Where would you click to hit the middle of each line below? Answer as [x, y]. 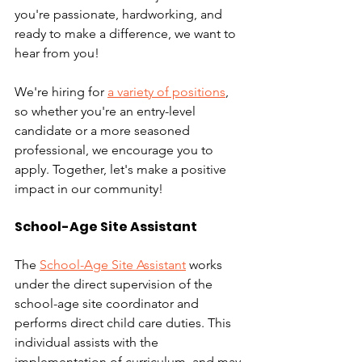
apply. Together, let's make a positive [122, 169]
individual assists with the [88, 342]
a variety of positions [166, 92]
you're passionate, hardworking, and [120, 14]
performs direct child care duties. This [124, 323]
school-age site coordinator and [108, 303]
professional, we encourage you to [116, 150]
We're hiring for [61, 92]
